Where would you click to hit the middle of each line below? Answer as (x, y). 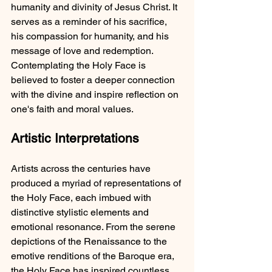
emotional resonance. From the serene (94, 227)
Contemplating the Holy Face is (80, 65)
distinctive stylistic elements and (81, 212)
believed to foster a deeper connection (94, 80)
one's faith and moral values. (72, 109)
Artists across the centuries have (82, 168)
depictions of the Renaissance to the (90, 241)
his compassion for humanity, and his (91, 36)
